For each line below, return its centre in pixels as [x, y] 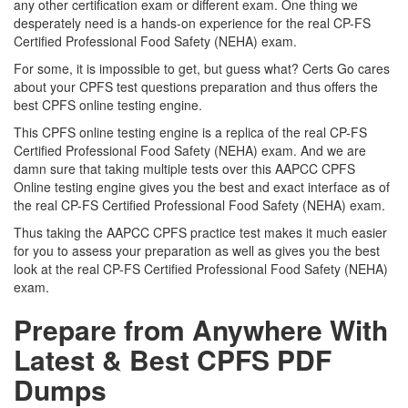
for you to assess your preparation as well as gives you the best [197, 250]
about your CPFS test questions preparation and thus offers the [196, 87]
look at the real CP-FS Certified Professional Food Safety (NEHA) [201, 269]
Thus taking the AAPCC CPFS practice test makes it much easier [200, 232]
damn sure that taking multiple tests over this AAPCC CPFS [184, 168]
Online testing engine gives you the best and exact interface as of [202, 187]
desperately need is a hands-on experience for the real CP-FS [192, 23]
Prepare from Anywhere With [201, 329]
